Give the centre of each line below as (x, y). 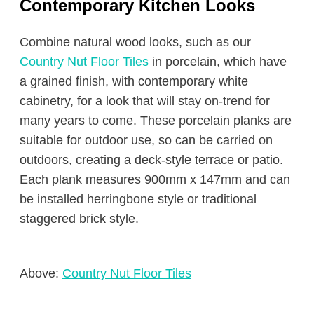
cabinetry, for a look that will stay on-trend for (145, 101)
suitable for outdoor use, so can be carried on (146, 140)
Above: (41, 273)
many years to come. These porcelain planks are (156, 121)
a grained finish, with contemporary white (134, 81)
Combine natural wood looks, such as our (135, 42)
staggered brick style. (79, 219)
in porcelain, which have (219, 62)
